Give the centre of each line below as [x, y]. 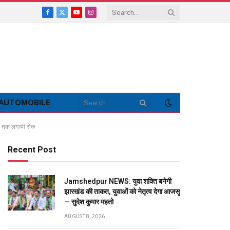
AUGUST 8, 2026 [85, 216]
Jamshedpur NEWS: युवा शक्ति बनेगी [118, 181]
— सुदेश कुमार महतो [89, 202]
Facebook [64, 17]
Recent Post [32, 150]
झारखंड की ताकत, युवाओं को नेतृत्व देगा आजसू [122, 191]
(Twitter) [75, 27]
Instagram [107, 17]
